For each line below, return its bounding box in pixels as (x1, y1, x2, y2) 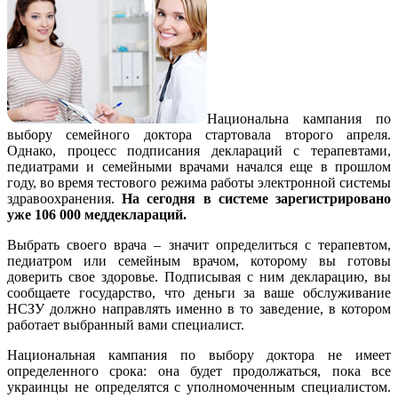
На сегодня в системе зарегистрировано (122, 191, 392, 207)
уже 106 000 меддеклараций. (7, 207, 187, 223)
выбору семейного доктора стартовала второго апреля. (7, 127, 391, 143)
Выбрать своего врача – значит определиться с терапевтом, (7, 237, 391, 253)
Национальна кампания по (207, 111, 391, 127)
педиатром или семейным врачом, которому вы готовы (7, 253, 391, 269)
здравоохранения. (7, 191, 123, 207)
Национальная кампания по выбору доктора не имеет (7, 347, 391, 363)
